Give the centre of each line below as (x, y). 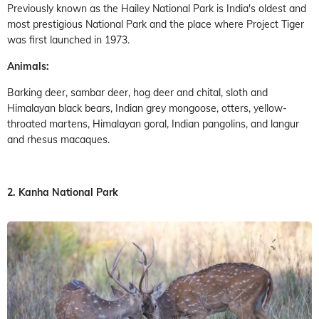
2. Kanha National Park (63, 192)
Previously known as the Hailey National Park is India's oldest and (157, 8)
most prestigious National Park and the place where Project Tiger (156, 24)
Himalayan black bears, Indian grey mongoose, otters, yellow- (147, 108)
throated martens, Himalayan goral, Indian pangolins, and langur (153, 124)
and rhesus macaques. (58, 139)
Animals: (28, 66)
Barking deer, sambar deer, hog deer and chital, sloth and (137, 92)
